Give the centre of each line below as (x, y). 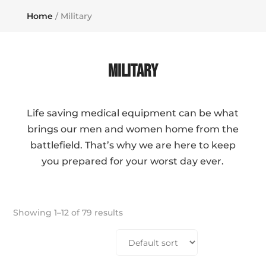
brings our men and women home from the (133, 129)
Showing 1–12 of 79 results (68, 213)
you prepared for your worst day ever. (133, 161)
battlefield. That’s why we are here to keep (133, 145)
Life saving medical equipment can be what (133, 113)
